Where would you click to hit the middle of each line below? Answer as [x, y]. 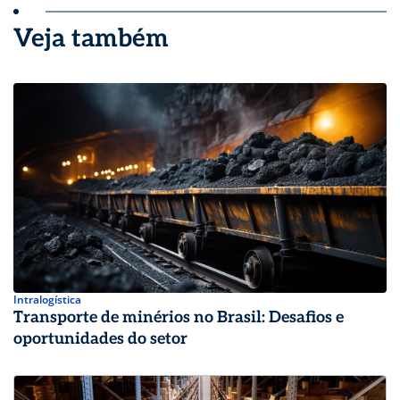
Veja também [91, 39]
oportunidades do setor [100, 338]
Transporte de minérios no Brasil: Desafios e [179, 317]
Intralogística [47, 299]
